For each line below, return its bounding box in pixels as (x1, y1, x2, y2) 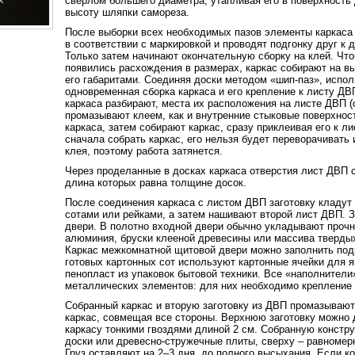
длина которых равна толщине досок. (64, 177, 246, 189)
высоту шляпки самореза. (64, 6, 189, 18)
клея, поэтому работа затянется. (64, 145, 223, 157)
